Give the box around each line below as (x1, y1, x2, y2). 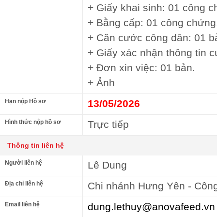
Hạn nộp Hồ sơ (5, 98, 46, 105)
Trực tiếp (88, 119, 129, 130)
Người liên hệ (5, 159, 42, 166)
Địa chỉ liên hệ (5, 180, 43, 187)
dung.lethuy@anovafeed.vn (88, 201, 215, 212)
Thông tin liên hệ (7, 141, 64, 149)
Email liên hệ (5, 201, 40, 208)
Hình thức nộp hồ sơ (5, 119, 61, 125)
